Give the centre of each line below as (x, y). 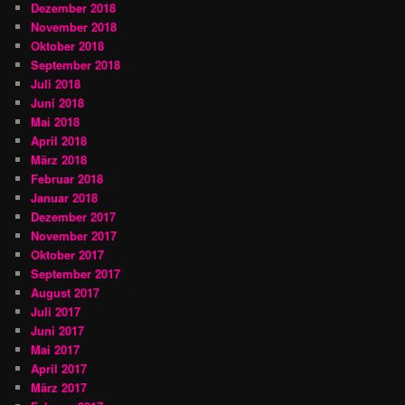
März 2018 (59, 159)
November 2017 (74, 235)
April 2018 (59, 140)
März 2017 (59, 387)
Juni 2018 (58, 102)
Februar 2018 (67, 178)
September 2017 (76, 273)
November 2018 (74, 26)
